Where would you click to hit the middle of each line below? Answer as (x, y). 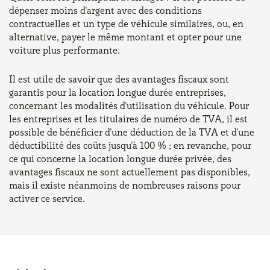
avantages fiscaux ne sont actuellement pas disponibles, (130, 172)
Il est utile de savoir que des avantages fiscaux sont (119, 79)
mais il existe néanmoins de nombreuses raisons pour (125, 185)
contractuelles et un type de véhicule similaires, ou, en (126, 24)
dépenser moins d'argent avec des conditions (105, 10)
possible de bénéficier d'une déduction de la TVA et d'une (132, 132)
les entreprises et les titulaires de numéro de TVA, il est (128, 119)
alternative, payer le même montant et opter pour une (125, 37)
